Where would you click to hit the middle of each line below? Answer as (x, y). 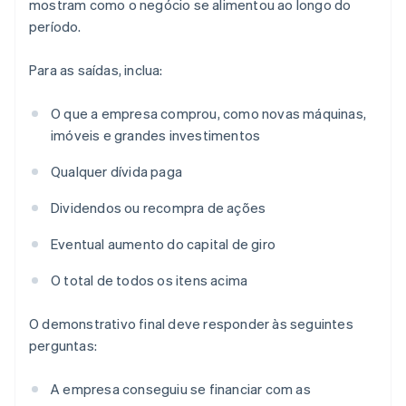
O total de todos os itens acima (150, 280)
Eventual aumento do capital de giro (163, 244)
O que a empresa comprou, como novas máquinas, (209, 114)
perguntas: (63, 346)
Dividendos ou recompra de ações (159, 208)
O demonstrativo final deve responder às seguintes (191, 324)
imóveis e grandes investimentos (156, 135)
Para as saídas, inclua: (96, 70)
